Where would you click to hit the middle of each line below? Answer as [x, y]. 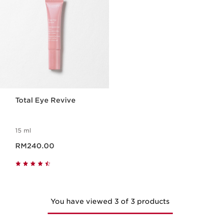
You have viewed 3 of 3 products [110, 201]
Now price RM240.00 [34, 140]
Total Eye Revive [46, 100]
